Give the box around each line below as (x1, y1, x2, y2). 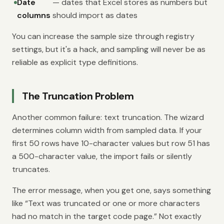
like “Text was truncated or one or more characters (12, 198, 200, 208)
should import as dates (52, 10, 138, 20)
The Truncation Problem (22, 89, 133, 102)
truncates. (12, 164, 50, 174)
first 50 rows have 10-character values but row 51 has (12, 138, 210, 148)
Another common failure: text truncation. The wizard (12, 112, 204, 122)
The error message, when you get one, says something (12, 185, 211, 195)
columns (17, 10, 50, 20)
